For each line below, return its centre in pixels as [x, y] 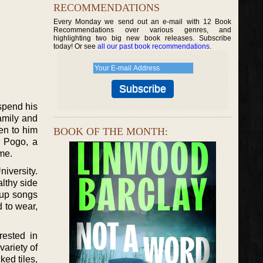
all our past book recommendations [154, 46]
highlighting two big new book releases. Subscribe [143, 38]
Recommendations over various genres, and [143, 30]
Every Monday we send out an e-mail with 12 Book [143, 22]
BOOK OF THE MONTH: [111, 131]
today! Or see [75, 46]
